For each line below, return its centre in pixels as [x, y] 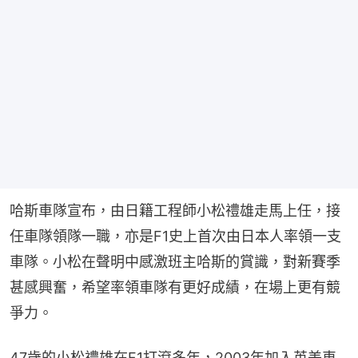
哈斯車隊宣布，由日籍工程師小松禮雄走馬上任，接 [175, 210]
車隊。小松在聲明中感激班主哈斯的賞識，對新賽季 [175, 261]
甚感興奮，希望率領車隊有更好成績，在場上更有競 [175, 287]
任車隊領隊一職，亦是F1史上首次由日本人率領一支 [175, 236]
